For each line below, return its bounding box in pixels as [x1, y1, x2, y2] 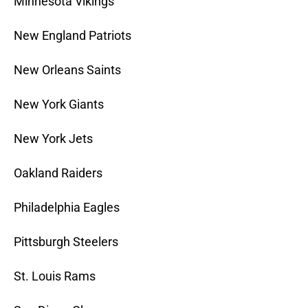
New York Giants [14, 97, 104, 112]
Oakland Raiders [14, 166, 102, 181]
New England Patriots [14, 28, 131, 43]
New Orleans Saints [14, 63, 121, 78]
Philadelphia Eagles [14, 200, 120, 215]
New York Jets [14, 131, 93, 146]
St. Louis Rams [14, 269, 96, 284]
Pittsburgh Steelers [14, 234, 118, 250]
